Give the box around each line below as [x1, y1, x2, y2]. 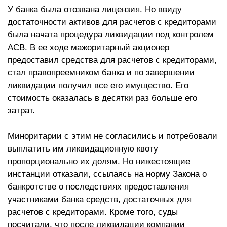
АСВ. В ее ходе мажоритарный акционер [8, 43, 169, 53]
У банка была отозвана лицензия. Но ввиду [8, 5, 182, 15]
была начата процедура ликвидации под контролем [8, 30, 214, 40]
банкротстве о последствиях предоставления [8, 182, 189, 192]
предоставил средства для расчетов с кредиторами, [8, 55, 217, 65]
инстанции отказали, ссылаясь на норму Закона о [8, 169, 207, 179]
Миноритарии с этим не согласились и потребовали [8, 131, 217, 141]
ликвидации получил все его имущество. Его [8, 81, 188, 91]
